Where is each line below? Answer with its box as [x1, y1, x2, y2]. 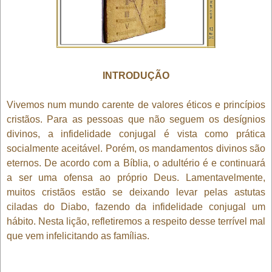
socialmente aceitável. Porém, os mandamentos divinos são [7, 143, 265, 154]
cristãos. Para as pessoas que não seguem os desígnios [7, 114, 265, 124]
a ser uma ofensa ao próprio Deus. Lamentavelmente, [7, 172, 265, 183]
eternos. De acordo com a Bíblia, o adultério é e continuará [7, 157, 265, 168]
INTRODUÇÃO [103, 70, 169, 81]
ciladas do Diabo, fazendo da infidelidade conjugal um [7, 201, 265, 212]
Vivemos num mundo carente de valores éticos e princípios [7, 99, 265, 110]
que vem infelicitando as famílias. [7, 230, 149, 241]
